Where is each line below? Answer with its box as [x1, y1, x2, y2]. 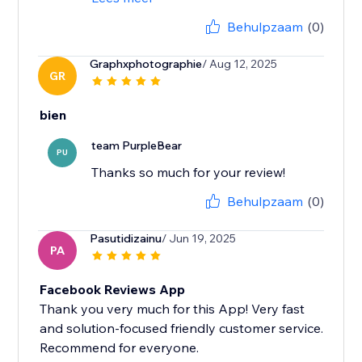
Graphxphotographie [90, 57, 203, 72]
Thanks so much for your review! [91, 164, 286, 181]
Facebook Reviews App [40, 281, 186, 298]
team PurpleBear [91, 138, 183, 154]
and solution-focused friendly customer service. [40, 320, 324, 337]
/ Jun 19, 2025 [162, 231, 237, 246]
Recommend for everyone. [40, 339, 200, 356]
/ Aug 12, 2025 [202, 57, 278, 72]
